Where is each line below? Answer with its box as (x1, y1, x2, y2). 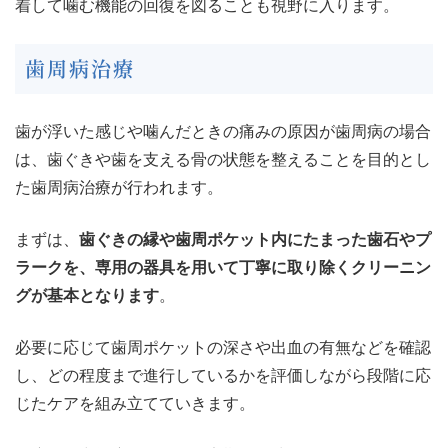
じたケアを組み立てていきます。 (15, 395, 255, 413)
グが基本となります (15, 287, 159, 305)
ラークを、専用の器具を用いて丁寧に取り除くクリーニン (15, 259, 431, 277)
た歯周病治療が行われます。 (15, 179, 223, 197)
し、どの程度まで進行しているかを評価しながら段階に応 (15, 367, 431, 385)
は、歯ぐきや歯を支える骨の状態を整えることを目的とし (15, 151, 431, 169)
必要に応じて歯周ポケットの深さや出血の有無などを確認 (15, 339, 431, 357)
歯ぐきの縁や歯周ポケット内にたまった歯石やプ (79, 231, 431, 249)
